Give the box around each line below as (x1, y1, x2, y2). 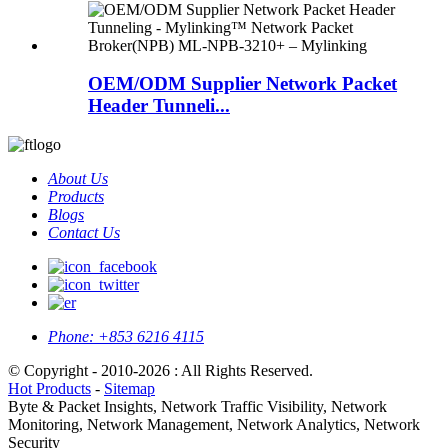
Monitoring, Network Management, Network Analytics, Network (8, 416, 420, 434)
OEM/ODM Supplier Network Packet (88, 73, 397, 95)
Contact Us (48, 224, 120, 242)
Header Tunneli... (88, 95, 230, 117)
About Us (48, 170, 108, 188)
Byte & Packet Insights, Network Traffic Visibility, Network (8, 398, 387, 416)
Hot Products (8, 380, 91, 398)
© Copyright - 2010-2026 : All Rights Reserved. (8, 362, 313, 380)
